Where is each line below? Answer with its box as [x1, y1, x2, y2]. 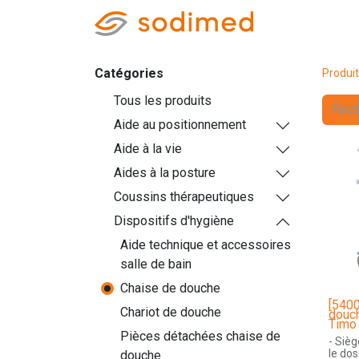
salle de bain [120, 256, 192, 272]
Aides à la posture [114, 165, 216, 180]
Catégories [95, 66, 163, 81]
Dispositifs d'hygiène [114, 213, 234, 228]
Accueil [279, 15, 321, 30]
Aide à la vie [114, 141, 182, 156]
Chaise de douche [120, 280, 220, 296]
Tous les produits [114, 93, 212, 108]
